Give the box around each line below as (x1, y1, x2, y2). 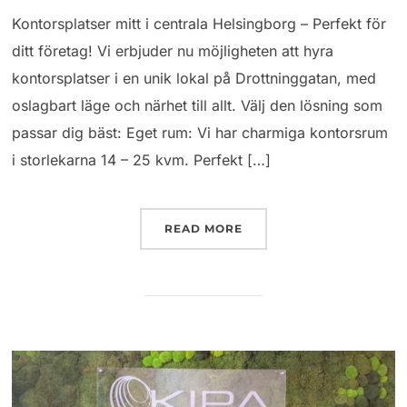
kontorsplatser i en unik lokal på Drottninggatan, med (12, 68, 377, 87)
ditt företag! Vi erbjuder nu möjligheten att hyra (12, 41, 334, 60)
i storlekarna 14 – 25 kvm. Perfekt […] (12, 150, 272, 169)
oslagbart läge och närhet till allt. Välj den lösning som (12, 95, 383, 114)
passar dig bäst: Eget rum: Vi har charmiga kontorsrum (12, 123, 389, 142)
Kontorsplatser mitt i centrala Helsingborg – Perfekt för (12, 14, 387, 33)
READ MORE (164, 221, 243, 235)
